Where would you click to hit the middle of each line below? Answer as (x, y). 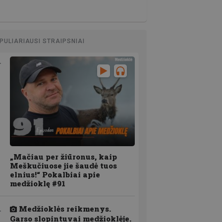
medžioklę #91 (38, 184)
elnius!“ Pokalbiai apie (55, 175)
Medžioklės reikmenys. (64, 209)
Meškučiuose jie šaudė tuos (63, 166)
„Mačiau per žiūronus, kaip (63, 157)
